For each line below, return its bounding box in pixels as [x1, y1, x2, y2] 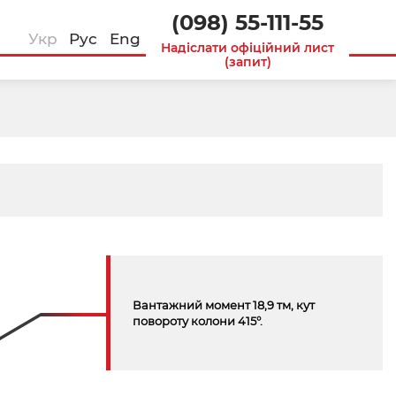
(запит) [224, 54, 271, 70]
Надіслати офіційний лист [161, 40, 334, 56]
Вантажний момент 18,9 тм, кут [132, 298, 315, 312]
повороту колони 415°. [132, 314, 263, 328]
